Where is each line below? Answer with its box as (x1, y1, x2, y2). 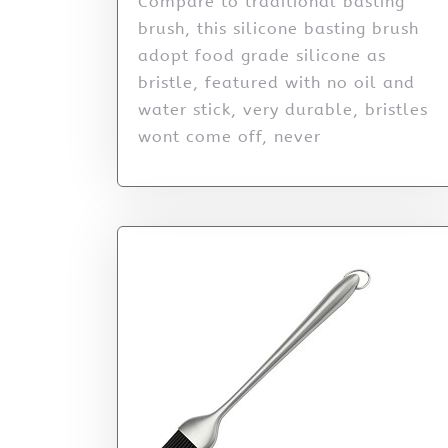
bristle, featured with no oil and (138, 73, 415, 93)
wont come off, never (138, 127, 321, 147)
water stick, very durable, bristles (138, 100, 428, 120)
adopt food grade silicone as (138, 46, 386, 66)
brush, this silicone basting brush (138, 19, 419, 39)
